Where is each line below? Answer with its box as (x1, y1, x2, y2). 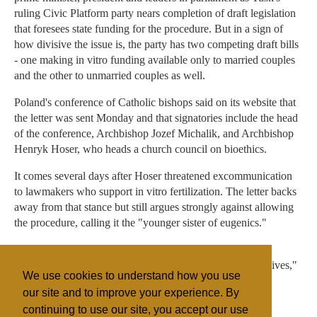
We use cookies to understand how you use (23, 270, 241, 282)
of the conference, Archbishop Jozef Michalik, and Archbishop (14, 127, 294, 140)
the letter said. (14, 275, 76, 287)
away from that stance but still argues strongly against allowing (14, 201, 294, 214)
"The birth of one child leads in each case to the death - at (14, 243, 270, 256)
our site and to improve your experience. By (23, 287, 239, 299)
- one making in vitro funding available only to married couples (14, 54, 295, 67)
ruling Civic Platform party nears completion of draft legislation (14, 7, 296, 20)
